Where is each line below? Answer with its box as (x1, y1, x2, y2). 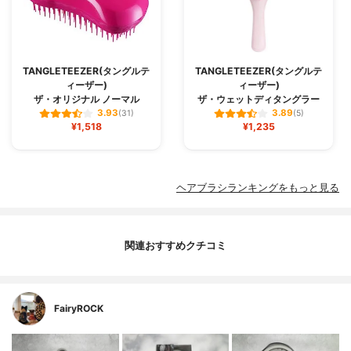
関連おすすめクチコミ (125, 239, 226, 251)
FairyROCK (54, 302, 103, 315)
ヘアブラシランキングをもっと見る (176, 182, 339, 194)
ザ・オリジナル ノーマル (33, 93, 139, 105)
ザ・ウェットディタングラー (197, 93, 320, 105)
